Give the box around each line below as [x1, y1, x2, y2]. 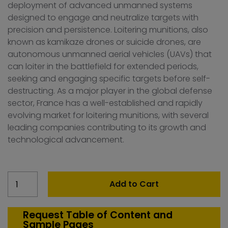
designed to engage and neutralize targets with [8, 12, 198, 24]
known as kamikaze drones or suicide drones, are [8, 36, 201, 48]
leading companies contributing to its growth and [8, 122, 206, 134]
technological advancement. [8, 134, 124, 146]
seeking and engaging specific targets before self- [8, 73, 210, 85]
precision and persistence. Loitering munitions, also [8, 24, 208, 36]
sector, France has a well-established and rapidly [8, 97, 203, 109]
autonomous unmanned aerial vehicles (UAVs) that [8, 48, 212, 61]
